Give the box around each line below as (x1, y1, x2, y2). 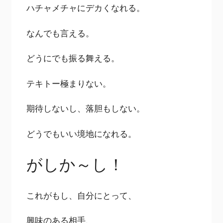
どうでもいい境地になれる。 (26, 127, 137, 139)
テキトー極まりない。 (26, 77, 111, 89)
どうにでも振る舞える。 (26, 52, 120, 64)
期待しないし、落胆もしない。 (26, 103, 145, 114)
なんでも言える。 (26, 27, 95, 39)
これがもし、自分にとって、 (26, 189, 137, 201)
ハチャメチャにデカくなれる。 (26, 2, 145, 14)
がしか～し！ (26, 153, 124, 175)
